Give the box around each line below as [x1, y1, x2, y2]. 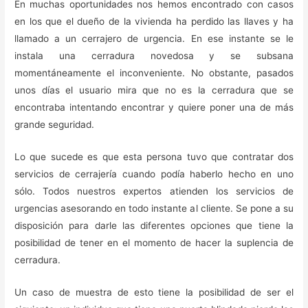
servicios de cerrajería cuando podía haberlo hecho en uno [14, 168, 294, 179]
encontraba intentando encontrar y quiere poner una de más [14, 102, 294, 113]
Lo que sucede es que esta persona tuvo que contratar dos [14, 151, 294, 162]
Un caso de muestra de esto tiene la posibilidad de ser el [14, 286, 294, 298]
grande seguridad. [14, 119, 95, 131]
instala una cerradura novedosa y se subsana [14, 50, 294, 62]
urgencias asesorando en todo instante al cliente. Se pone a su [14, 203, 294, 214]
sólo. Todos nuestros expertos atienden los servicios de [14, 186, 294, 197]
